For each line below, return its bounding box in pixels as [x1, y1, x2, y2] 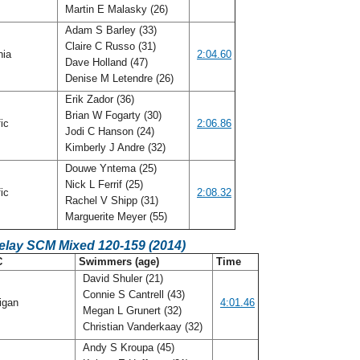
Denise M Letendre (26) [62, 72, 177, 84]
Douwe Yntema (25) [62, 162, 157, 174]
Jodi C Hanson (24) [62, 125, 154, 137]
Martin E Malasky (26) [62, 3, 171, 15]
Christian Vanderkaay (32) [80, 321, 206, 333]
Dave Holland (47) [62, 56, 148, 68]
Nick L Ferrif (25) [62, 178, 143, 190]
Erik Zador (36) [62, 93, 134, 105]
